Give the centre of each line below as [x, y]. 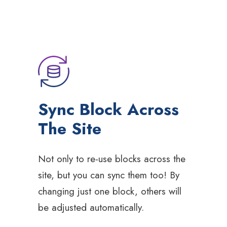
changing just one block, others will [110, 192]
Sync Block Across [108, 110]
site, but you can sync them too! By [109, 175]
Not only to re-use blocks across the [112, 159]
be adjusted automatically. [91, 208]
